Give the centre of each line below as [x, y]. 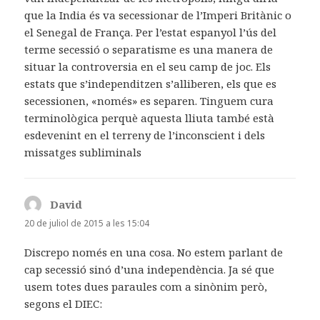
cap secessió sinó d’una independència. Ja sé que [150, 270]
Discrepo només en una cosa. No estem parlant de [154, 252]
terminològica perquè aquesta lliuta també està [150, 117]
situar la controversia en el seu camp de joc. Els [148, 66]
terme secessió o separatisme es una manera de [149, 49]
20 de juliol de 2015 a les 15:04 [87, 223]
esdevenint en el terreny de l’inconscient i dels [145, 135]
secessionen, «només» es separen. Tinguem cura [149, 100]
